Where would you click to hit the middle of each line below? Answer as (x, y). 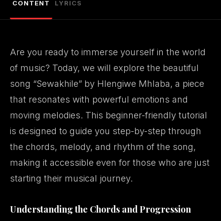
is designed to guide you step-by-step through (106, 131)
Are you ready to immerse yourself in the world (108, 52)
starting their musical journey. (71, 178)
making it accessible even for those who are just (110, 163)
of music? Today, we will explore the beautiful (104, 68)
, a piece (187, 84)
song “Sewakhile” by (54, 84)
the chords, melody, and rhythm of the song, (103, 147)
